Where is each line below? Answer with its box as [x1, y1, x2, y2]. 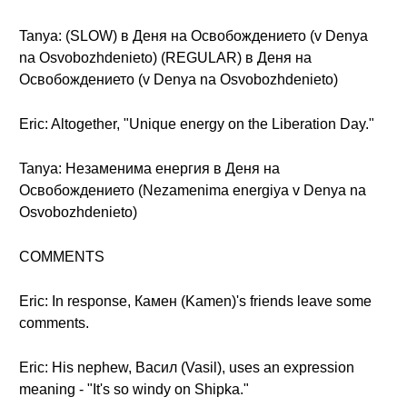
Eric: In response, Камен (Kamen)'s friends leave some [19, 293, 372, 309]
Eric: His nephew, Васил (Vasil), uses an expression [19, 360, 354, 375]
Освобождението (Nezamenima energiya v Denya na [19, 183, 366, 198]
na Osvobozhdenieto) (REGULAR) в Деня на [19, 50, 312, 65]
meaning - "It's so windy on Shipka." [19, 382, 249, 397]
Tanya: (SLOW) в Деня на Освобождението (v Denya [19, 28, 368, 44]
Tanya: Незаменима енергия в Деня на [19, 161, 280, 176]
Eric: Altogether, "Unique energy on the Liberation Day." [19, 116, 374, 132]
